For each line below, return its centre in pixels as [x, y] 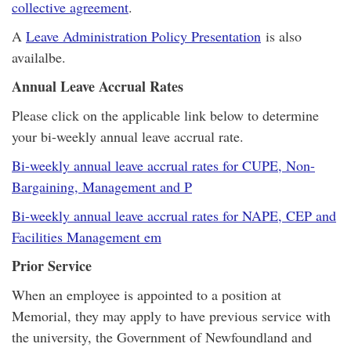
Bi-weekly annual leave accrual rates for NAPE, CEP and [174, 215]
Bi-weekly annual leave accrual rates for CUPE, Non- [163, 165]
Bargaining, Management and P [102, 186]
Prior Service [52, 266]
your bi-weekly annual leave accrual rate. [128, 136]
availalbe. [39, 57]
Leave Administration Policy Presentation [143, 36]
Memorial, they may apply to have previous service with [171, 316]
